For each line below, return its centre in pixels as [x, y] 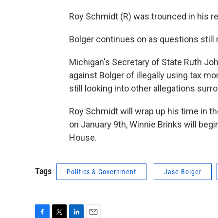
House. [83, 138]
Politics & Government [101, 172]
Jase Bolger [183, 172]
